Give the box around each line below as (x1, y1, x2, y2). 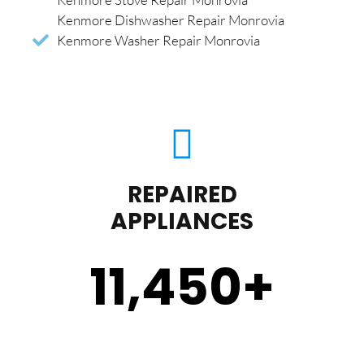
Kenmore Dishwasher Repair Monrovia (57, 11, 284, 29)
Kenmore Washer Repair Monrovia (57, 32, 260, 50)
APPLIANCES (110, 206, 253, 238)
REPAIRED (127, 179, 237, 211)
